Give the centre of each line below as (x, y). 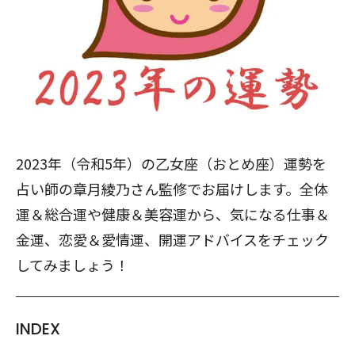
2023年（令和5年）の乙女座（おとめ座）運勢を (171, 163)
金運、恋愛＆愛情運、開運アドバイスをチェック (172, 239)
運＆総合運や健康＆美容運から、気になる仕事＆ (173, 214)
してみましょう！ (73, 265)
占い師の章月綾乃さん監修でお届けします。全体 (172, 189)
